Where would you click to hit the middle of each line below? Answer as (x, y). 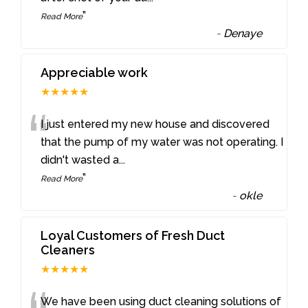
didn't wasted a (80, 160)
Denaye (243, 33)
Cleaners (68, 250)
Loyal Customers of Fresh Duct (133, 236)
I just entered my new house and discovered (155, 124)
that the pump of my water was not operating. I (162, 142)
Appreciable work (95, 73)
